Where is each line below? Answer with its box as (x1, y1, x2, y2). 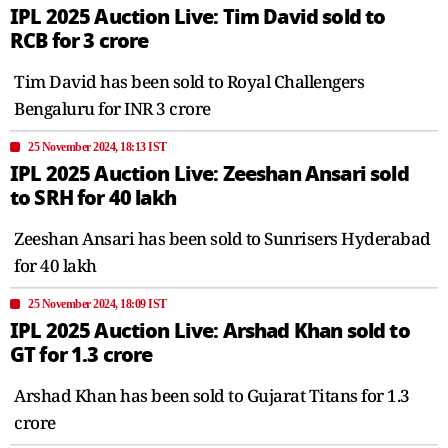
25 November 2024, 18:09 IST (28, 296, 167, 311)
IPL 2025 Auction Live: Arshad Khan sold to (10, 315, 410, 346)
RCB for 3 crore (10, 25, 149, 56)
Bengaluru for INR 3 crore (14, 96, 211, 120)
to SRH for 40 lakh (10, 182, 176, 213)
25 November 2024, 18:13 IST (28, 139, 167, 154)
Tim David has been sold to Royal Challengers (14, 69, 364, 93)
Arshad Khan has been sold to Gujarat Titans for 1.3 (14, 383, 410, 407)
